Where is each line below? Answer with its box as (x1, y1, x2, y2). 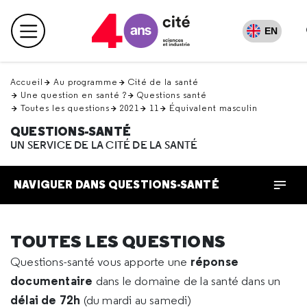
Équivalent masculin (169, 102, 258, 114)
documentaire (10, 273, 96, 288)
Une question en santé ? (21, 89, 127, 101)
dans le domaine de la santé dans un (95, 273, 281, 288)
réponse (190, 254, 239, 269)
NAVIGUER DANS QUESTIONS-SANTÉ (14, 177, 219, 192)
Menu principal (27, 28, 115, 47)
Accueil (10, 76, 43, 88)
